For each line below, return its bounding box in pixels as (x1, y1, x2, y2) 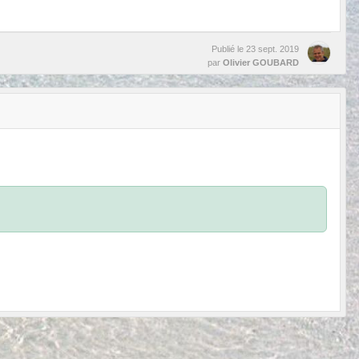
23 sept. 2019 (246, 44, 299, 54)
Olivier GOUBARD (223, 58, 299, 68)
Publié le (212, 44, 246, 54)
